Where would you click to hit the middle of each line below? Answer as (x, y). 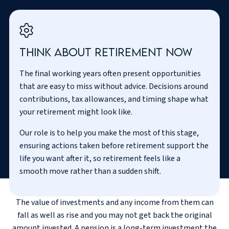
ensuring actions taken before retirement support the (114, 145)
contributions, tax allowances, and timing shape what (114, 99)
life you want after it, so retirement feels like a (100, 158)
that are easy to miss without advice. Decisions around (114, 86)
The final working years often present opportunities (110, 73)
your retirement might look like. (76, 112)
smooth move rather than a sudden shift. (90, 171)
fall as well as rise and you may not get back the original (114, 215)
